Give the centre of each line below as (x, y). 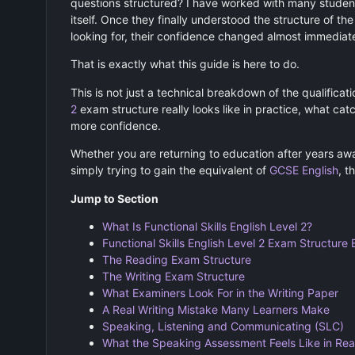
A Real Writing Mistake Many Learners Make (216, 309)
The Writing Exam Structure (173, 276)
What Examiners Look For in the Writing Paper (220, 292)
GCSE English (303, 170)
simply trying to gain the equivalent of (170, 170)
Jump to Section (114, 198)
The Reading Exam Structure (176, 259)
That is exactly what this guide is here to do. (185, 64)
